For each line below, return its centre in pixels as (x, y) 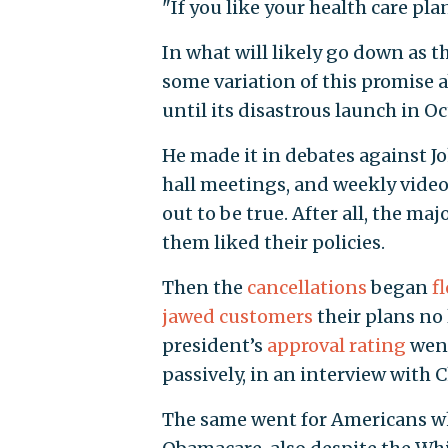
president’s (214, 346)
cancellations (306, 288)
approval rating (336, 346)
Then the (204, 288)
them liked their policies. (273, 243)
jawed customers (237, 317)
